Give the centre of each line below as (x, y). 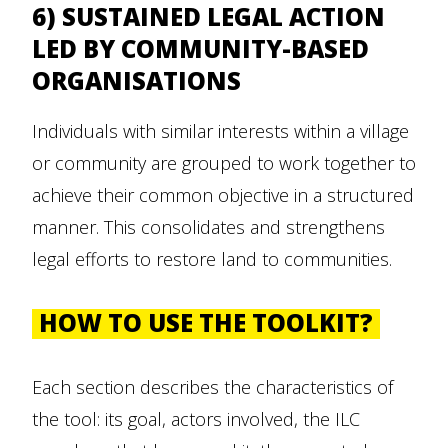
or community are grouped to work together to (224, 163)
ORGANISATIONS (136, 81)
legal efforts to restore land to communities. (212, 259)
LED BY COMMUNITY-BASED (200, 49)
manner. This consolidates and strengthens (208, 227)
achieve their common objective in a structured (223, 195)
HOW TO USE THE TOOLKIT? (206, 323)
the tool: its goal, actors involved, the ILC (196, 419)
